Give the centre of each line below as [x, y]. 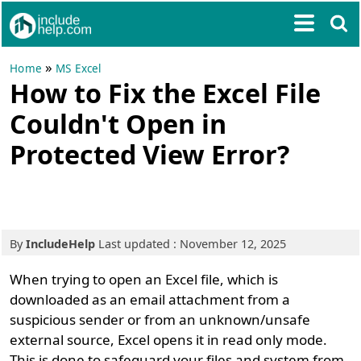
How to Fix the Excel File [166, 93]
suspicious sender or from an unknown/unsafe [160, 320]
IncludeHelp [61, 244]
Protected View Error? [150, 154]
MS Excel [79, 68]
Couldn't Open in [118, 123]
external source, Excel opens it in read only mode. [169, 340]
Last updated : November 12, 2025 [191, 244]
